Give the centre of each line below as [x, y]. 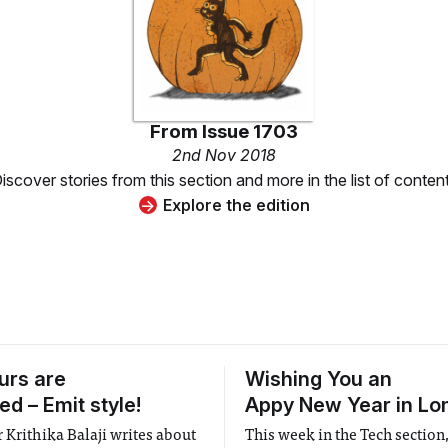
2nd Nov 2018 [224, 154]
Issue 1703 [250, 131]
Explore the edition [236, 204]
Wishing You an [318, 378]
